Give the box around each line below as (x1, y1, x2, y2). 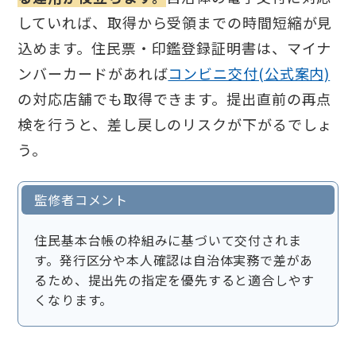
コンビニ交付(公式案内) (168, 63, 331, 84)
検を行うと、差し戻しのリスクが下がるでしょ (17, 114, 333, 135)
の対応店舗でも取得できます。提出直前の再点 (17, 88, 332, 110)
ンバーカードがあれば (17, 63, 168, 84)
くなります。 (34, 290, 114, 310)
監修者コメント (34, 190, 129, 210)
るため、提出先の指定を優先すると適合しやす (34, 270, 315, 290)
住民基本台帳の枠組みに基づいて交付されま (34, 230, 302, 250)
